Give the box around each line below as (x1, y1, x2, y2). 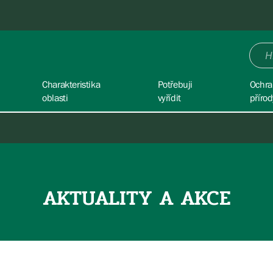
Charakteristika (42, 79, 101, 90)
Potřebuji (157, 79, 193, 90)
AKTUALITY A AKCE (42, 182, 231, 214)
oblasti (42, 92, 68, 103)
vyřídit (157, 92, 181, 103)
